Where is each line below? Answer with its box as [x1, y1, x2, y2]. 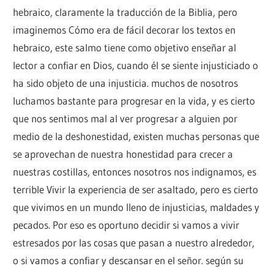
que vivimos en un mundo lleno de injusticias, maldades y [13, 200, 260, 213]
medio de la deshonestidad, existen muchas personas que [13, 129, 260, 143]
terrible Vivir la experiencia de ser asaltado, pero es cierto [13, 182, 259, 196]
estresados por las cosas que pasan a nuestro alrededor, [13, 235, 255, 249]
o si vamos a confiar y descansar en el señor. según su [13, 253, 244, 267]
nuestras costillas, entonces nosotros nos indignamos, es [13, 165, 257, 178]
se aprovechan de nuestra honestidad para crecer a [13, 147, 234, 160]
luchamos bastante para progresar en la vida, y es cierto [13, 94, 256, 107]
